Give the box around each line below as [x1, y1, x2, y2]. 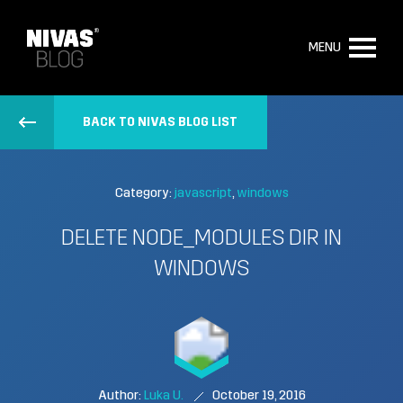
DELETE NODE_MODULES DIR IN [61, 228, 342, 250]
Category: [114, 187, 175, 201]
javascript [174, 187, 232, 201]
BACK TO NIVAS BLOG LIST [83, 116, 238, 130]
